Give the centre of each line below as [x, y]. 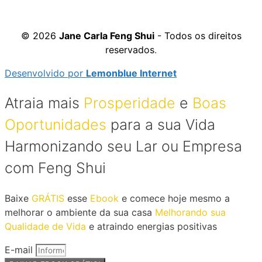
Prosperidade [130, 103]
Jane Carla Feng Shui [106, 36]
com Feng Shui [55, 168]
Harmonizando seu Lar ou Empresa [123, 146]
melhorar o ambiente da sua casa [80, 212]
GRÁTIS [48, 198]
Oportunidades [56, 125]
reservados [130, 50]
